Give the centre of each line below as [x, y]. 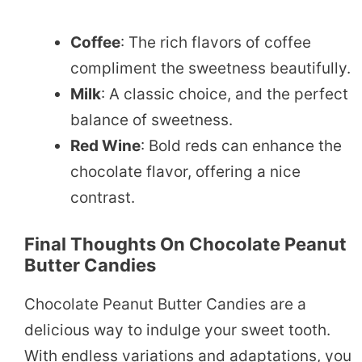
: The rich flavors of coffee [216, 42]
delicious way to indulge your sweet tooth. [177, 330]
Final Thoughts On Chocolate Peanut [185, 244]
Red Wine [105, 145]
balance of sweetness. [152, 120]
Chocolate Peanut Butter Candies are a [165, 305]
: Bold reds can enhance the [241, 145]
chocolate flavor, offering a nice [185, 171]
